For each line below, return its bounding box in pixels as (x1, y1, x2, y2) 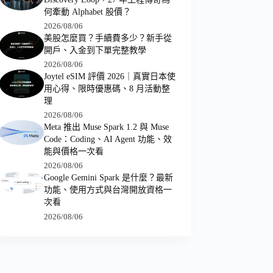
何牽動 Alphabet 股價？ (43, 7, 131, 17)
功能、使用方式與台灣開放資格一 (43, 185, 172, 195)
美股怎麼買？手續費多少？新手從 (43, 34, 172, 43)
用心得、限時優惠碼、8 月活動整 (43, 84, 170, 94)
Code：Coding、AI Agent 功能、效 (43, 135, 172, 144)
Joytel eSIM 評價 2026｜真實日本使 (43, 72, 175, 82)
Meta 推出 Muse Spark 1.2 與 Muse (43, 122, 169, 132)
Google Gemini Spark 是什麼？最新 (43, 173, 173, 183)
